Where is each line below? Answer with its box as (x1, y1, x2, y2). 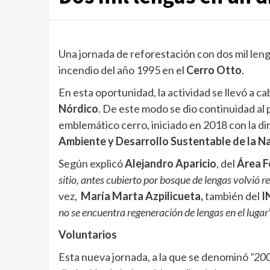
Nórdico (58, 102, 98, 115)
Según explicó (58, 157, 125, 170)
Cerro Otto (186, 63, 242, 77)
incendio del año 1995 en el (58, 63, 186, 77)
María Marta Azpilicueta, (81, 189, 205, 202)
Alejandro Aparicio (125, 157, 216, 170)
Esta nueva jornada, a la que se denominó (58, 250, 250, 263)
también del (205, 189, 262, 202)
